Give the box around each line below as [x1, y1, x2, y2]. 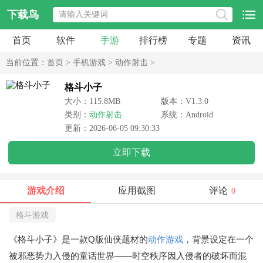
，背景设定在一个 [183, 234, 254, 244]
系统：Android [161, 110, 213, 119]
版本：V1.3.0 [161, 97, 208, 106]
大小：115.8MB [65, 97, 120, 106]
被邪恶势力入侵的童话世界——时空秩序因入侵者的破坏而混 [9, 251, 247, 261]
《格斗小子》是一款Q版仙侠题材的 [9, 234, 148, 244]
